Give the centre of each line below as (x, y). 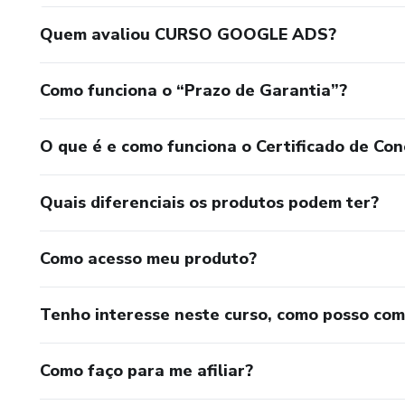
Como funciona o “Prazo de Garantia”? (193, 90)
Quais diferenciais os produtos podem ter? (209, 202)
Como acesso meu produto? (148, 258)
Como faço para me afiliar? (146, 370)
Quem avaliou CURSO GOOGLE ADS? (188, 34)
